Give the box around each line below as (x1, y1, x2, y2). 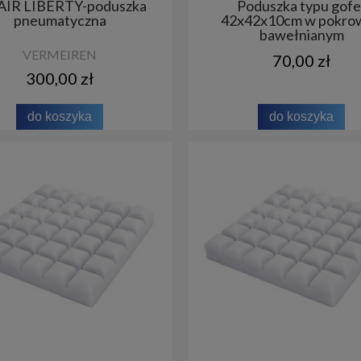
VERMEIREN (23, 46, 97, 62)
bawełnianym (259, 25, 344, 44)
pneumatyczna (13, 10, 106, 29)
